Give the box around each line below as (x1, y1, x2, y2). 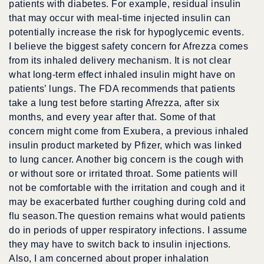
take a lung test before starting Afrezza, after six (9, 98, 220, 108)
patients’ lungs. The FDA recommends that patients (9, 84, 236, 94)
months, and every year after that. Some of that (9, 112, 216, 123)
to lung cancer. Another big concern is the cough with (9, 154, 244, 165)
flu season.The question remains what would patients (9, 211, 246, 222)
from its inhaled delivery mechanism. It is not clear (9, 55, 231, 66)
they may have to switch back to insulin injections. (9, 239, 231, 250)
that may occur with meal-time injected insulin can (9, 13, 230, 24)
